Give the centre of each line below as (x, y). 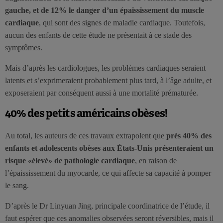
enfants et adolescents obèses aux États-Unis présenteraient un (109, 148)
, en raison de (156, 160)
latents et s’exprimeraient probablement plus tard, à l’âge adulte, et (108, 80)
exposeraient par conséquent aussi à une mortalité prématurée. (102, 93)
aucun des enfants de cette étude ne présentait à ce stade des (98, 35)
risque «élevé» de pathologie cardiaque (70, 160)
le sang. (17, 185)
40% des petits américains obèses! (86, 113)
